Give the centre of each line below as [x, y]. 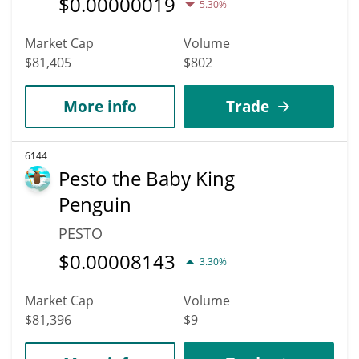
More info [100, 106]
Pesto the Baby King [147, 178]
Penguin [95, 204]
